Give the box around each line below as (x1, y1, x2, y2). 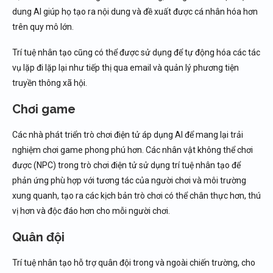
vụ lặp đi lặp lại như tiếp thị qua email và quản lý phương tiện (12, 63, 239, 73)
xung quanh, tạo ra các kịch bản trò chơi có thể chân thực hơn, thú (12, 191, 261, 200)
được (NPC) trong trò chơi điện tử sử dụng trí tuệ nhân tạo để (12, 160, 241, 170)
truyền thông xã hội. (12, 78, 87, 88)
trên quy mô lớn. (12, 22, 74, 32)
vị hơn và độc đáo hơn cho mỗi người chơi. (12, 206, 170, 216)
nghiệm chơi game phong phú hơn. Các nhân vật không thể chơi (12, 145, 253, 155)
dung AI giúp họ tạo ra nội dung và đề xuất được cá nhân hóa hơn (12, 7, 258, 16)
